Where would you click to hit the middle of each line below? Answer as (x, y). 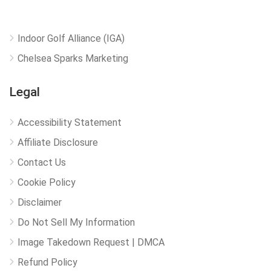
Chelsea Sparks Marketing (73, 59)
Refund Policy (47, 263)
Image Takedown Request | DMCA (91, 243)
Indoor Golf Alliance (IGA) (71, 39)
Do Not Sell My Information (76, 223)
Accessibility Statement (70, 123)
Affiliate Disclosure (58, 143)
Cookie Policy (47, 183)
